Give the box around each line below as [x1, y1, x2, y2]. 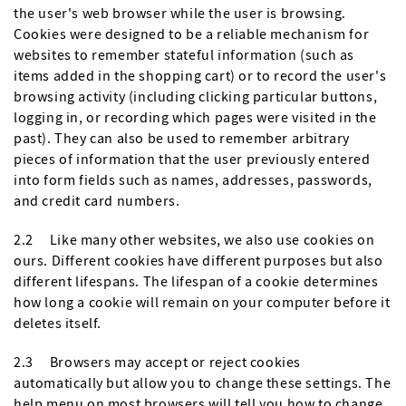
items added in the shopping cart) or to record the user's [14, 66, 387, 84]
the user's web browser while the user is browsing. [14, 4, 347, 22]
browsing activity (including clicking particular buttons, [14, 87, 378, 105]
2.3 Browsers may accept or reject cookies [14, 353, 302, 371]
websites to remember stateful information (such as [14, 45, 355, 63]
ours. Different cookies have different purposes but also [14, 251, 383, 269]
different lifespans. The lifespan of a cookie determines [14, 272, 379, 290]
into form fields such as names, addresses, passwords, [14, 170, 372, 188]
